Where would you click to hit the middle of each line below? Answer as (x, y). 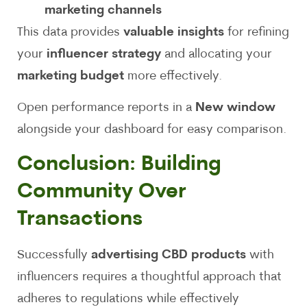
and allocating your (217, 55)
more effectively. (173, 77)
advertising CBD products (169, 255)
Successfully (54, 255)
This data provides (70, 33)
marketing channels (103, 11)
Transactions (80, 219)
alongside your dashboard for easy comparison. (152, 130)
